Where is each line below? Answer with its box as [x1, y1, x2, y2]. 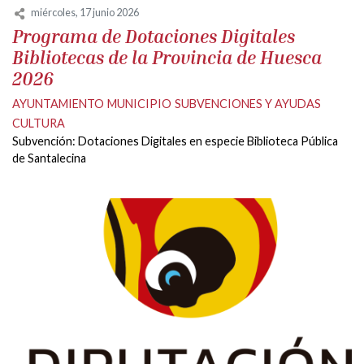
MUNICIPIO [107, 96, 171, 110]
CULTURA [12, 115, 65, 130]
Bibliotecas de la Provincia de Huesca [12, 45, 322, 68]
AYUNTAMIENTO [12, 96, 104, 110]
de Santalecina [12, 150, 86, 165]
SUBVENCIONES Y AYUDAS [175, 96, 321, 110]
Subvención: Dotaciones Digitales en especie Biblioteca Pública [12, 133, 338, 148]
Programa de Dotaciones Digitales [12, 24, 295, 47]
